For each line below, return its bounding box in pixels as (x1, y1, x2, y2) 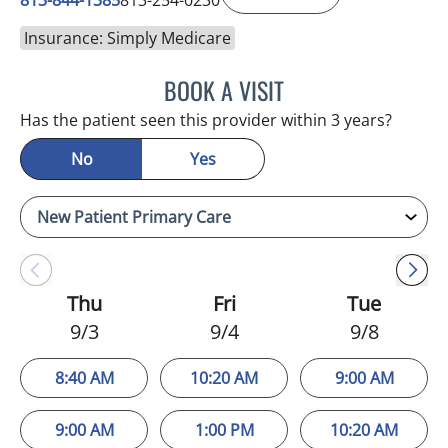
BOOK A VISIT (164, 71, 284, 108)
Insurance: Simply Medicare (24, 26, 231, 49)
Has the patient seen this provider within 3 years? (20, 108, 392, 131)
